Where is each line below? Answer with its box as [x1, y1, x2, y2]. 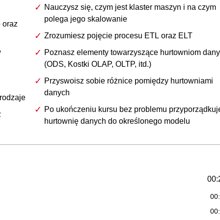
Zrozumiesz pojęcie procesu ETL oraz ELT [44, 31, 192, 40]
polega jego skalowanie [44, 14, 127, 23]
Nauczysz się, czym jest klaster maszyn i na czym [44, 2, 216, 11]
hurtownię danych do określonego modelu [44, 116, 190, 125]
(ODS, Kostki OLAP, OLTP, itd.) [44, 59, 151, 68]
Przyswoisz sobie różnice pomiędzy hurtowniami [44, 76, 213, 85]
